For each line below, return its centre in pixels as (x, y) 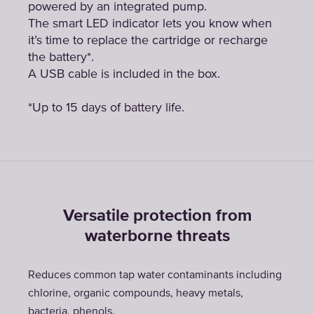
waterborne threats (157, 236)
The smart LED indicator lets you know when (150, 24)
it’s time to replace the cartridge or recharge (148, 41)
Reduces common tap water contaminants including (155, 275)
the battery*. (61, 57)
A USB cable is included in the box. (124, 74)
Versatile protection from (157, 216)
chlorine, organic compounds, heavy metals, (136, 294)
